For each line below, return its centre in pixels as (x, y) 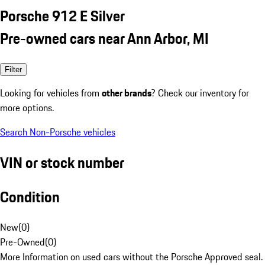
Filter (13, 69)
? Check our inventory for (200, 93)
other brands (127, 93)
